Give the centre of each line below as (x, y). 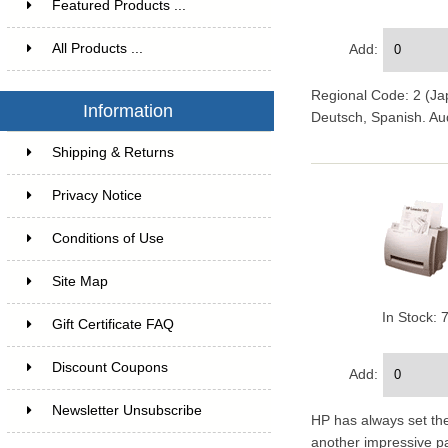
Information (127, 110)
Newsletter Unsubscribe (126, 410)
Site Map (79, 281)
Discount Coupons (109, 367)
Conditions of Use (107, 238)
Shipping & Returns (112, 152)
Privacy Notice (96, 195)
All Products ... (97, 48)
